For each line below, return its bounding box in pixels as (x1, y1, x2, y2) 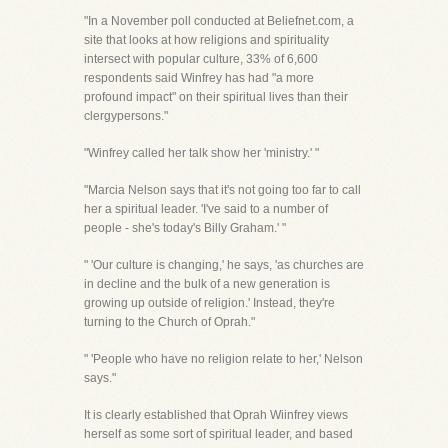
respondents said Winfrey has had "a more (84, 71, 314, 85)
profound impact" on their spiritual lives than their (84, 90, 348, 104)
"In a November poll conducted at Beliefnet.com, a (84, 14, 354, 28)
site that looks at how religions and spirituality (84, 33, 329, 47)
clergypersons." (84, 109, 168, 123)
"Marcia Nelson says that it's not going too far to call (84, 183, 361, 197)
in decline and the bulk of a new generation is (84, 277, 330, 291)
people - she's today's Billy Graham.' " (84, 221, 286, 235)
